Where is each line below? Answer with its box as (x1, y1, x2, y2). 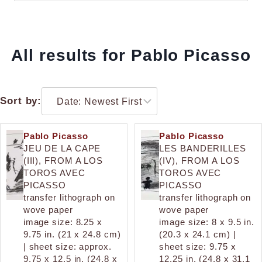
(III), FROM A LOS (23, 155, 104, 166)
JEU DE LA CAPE (23, 143, 101, 153)
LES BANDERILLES (159, 143, 246, 153)
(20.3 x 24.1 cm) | (159, 229, 236, 239)
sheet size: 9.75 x (159, 241, 236, 251)
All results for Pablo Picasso (11, 46, 251, 64)
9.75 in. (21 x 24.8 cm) (23, 229, 121, 239)
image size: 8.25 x (23, 216, 102, 227)
